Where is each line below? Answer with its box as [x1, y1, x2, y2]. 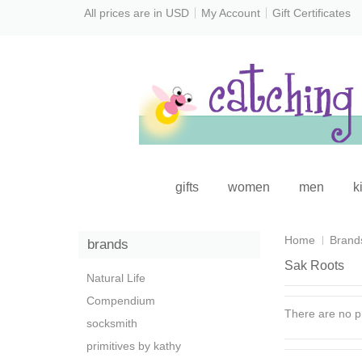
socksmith [86, 317, 137, 330]
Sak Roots [284, 259, 344, 272]
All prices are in [84, 6, 166, 19]
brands [87, 237, 128, 252]
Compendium [86, 294, 155, 307]
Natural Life [86, 271, 145, 284]
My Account [201, 6, 260, 19]
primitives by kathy [86, 339, 181, 352]
